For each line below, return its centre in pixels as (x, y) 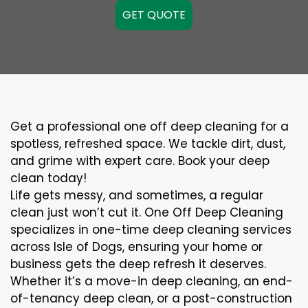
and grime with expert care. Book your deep (140, 161)
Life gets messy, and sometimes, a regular (137, 195)
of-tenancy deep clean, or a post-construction (151, 298)
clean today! (48, 178)
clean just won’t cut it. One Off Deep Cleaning (147, 212)
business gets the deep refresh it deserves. (138, 264)
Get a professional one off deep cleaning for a (150, 126)
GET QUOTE (154, 15)
